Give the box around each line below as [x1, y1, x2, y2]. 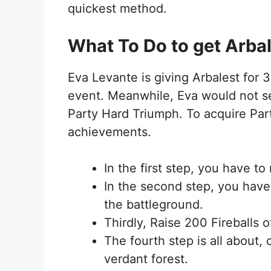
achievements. [68, 125, 155, 140]
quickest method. [68, 1, 171, 16]
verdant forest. [104, 252, 192, 267]
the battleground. [104, 197, 207, 212]
